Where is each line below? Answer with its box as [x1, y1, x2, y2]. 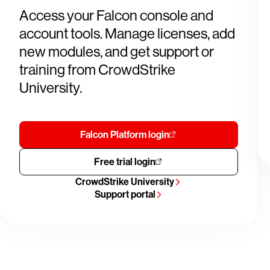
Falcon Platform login [80, 129, 170, 140]
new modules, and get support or [19, 43, 214, 60]
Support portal [94, 189, 155, 200]
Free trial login [94, 156, 156, 168]
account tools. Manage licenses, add [19, 25, 235, 42]
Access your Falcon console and [19, 7, 213, 24]
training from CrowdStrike [19, 61, 175, 78]
